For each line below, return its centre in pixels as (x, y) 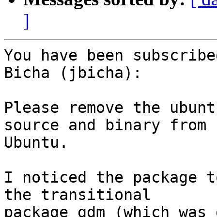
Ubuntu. (36, 143)
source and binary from (105, 125)
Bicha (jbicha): (73, 73)
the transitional (77, 195)
